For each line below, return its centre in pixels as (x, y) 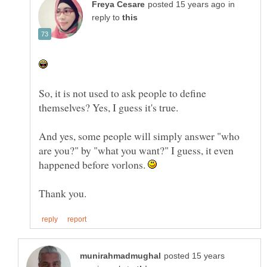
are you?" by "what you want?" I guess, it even (136, 150)
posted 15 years (194, 256)
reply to (107, 17)
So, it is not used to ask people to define (122, 93)
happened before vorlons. (93, 164)
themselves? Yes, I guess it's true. (108, 107)
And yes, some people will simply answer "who (139, 136)
